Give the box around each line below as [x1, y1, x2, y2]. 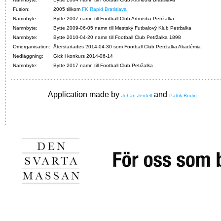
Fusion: [13, 6, 30, 12]
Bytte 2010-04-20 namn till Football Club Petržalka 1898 [53, 35, 181, 40]
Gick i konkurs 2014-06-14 [53, 53, 113, 59]
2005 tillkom [53, 6, 82, 12]
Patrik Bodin [169, 93, 197, 99]
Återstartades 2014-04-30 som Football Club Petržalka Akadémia [53, 44, 201, 50]
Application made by [48, 90, 121, 99]
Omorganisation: [13, 44, 50, 50]
